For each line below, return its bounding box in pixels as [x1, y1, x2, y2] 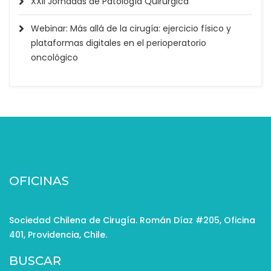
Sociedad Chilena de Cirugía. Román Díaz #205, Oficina [9, 214, 255, 227]
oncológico [31, 51, 78, 64]
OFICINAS [9, 174, 69, 189]
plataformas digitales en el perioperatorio [31, 37, 206, 50]
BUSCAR [9, 253, 61, 269]
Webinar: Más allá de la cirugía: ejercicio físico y [31, 22, 231, 35]
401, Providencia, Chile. [9, 229, 107, 241]
